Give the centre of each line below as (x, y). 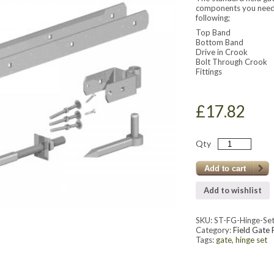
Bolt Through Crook (232, 62)
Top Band (213, 32)
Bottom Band (220, 42)
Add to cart (225, 168)
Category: (215, 230)
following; (213, 18)
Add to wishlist (233, 191)
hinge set (252, 240)
